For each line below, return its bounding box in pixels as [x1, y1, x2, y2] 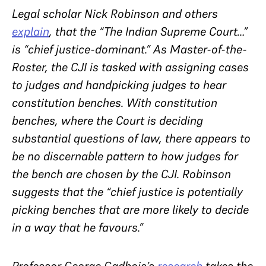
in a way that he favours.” [12, 220, 146, 235]
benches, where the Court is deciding [12, 113, 203, 128]
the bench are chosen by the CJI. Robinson [12, 166, 231, 182]
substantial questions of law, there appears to [12, 131, 251, 146]
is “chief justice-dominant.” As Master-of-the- [12, 42, 247, 57]
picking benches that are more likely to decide [12, 202, 249, 217]
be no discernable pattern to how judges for [12, 148, 238, 164]
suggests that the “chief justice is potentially [12, 184, 243, 199]
